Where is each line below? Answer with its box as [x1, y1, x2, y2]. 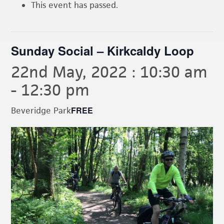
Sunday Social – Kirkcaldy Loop [11, 42, 194, 59]
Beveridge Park [11, 105, 71, 116]
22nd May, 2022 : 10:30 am [11, 61, 208, 82]
